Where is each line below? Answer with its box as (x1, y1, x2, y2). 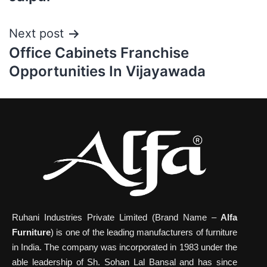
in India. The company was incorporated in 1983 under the (12, 242, 237, 253)
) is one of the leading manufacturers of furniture (51, 227, 237, 238)
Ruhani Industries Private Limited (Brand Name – (12, 212, 216, 223)
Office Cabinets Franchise (9, 44, 189, 61)
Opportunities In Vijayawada (9, 63, 206, 80)
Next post (9, 26, 64, 41)
